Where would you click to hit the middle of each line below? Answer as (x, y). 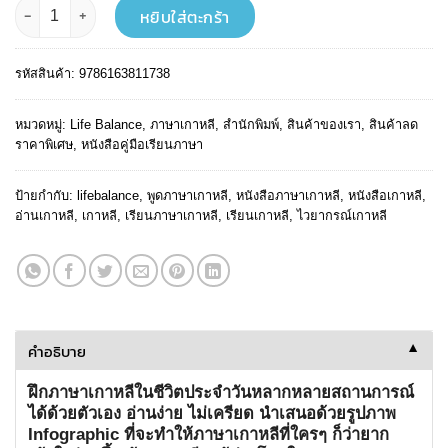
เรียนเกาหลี (257, 215)
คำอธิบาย (57, 351)
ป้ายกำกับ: (46, 195)
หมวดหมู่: (42, 124)
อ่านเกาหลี (44, 215)
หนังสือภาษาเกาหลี (288, 195)
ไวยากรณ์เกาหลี (342, 215)
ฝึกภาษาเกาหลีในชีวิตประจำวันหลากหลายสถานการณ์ (221, 391)
